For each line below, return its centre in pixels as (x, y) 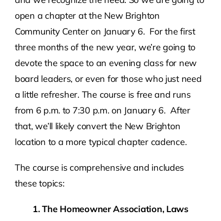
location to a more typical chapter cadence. (101, 142)
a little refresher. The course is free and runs (103, 94)
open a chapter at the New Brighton (87, 16)
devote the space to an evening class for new (106, 63)
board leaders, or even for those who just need (108, 79)
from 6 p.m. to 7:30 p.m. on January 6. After (102, 110)
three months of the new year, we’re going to (105, 47)
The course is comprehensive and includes (99, 167)
